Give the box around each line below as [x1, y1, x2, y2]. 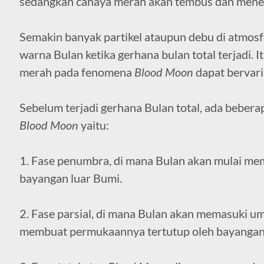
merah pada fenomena [19, 64, 134, 79]
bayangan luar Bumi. [19, 170, 122, 185]
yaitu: [78, 117, 109, 132]
